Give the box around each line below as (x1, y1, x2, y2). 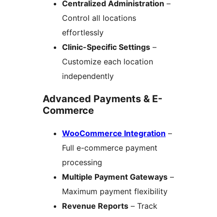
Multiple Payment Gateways (62, 171, 168, 182)
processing (62, 157, 102, 167)
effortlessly (62, 27, 104, 37)
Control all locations (62, 13, 136, 23)
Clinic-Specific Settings (62, 42, 150, 52)
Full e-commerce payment (62, 142, 157, 153)
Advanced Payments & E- (43, 93, 162, 105)
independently (62, 71, 114, 81)
